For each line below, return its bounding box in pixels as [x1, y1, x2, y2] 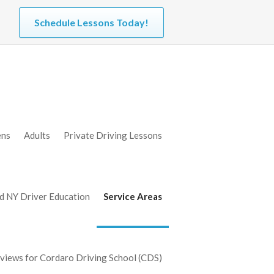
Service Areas [103, 191, 162, 202]
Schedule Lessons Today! [34, 17, 149, 28]
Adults [23, 130, 50, 141]
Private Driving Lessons [63, 130, 162, 141]
